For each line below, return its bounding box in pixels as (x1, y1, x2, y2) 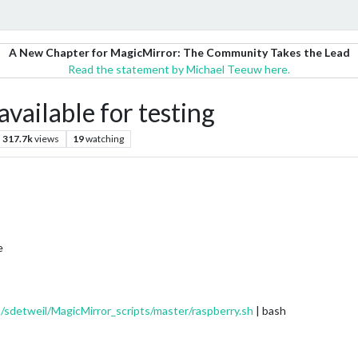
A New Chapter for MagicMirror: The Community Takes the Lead (8, 46, 350, 59)
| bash (253, 304, 286, 317)
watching (86, 133, 125, 145)
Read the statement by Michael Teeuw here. (68, 62, 290, 76)
